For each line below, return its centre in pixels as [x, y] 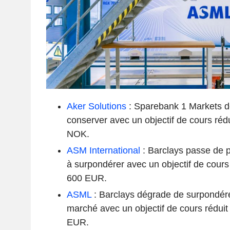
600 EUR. [87, 178]
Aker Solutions [96, 106]
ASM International [103, 150]
